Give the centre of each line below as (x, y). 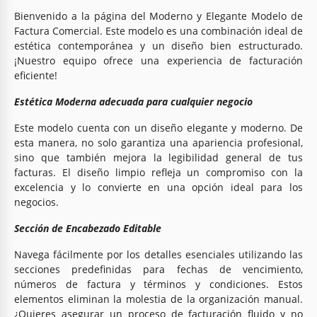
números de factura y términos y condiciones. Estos (158, 284)
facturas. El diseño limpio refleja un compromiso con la (158, 172)
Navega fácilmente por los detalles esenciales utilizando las (158, 254)
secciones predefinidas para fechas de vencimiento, (158, 269)
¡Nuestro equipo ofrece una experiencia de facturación (158, 60)
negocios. (36, 202)
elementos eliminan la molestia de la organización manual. (158, 299)
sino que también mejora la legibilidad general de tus (158, 157)
